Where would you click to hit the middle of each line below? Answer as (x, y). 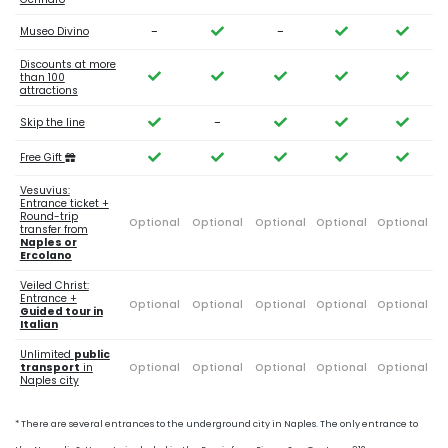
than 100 (42, 78)
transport (49, 368)
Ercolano (45, 256)
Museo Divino (54, 32)
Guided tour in (61, 312)
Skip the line (52, 123)
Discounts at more (67, 65)
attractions (48, 91)
